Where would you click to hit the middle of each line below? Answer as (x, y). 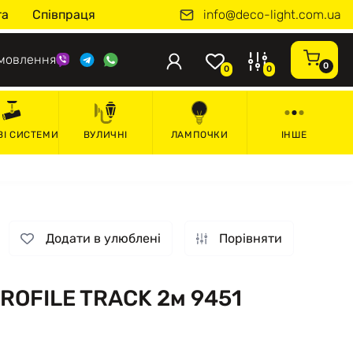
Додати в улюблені (103, 238)
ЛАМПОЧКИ (199, 134)
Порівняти (251, 238)
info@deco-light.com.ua (272, 14)
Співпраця (64, 15)
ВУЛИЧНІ (105, 134)
